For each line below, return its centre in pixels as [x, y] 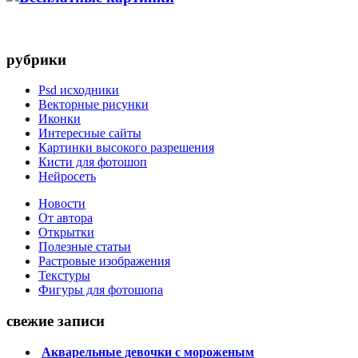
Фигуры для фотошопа [101, 290]
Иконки [60, 119]
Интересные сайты [90, 133]
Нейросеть [67, 177]
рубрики [36, 59]
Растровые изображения [104, 261]
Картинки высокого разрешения [126, 148]
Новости [62, 204]
